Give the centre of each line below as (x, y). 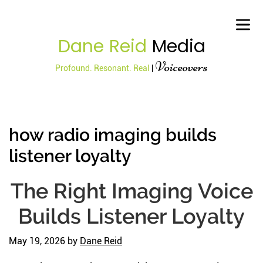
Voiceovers (181, 67)
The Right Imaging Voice (131, 191)
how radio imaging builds (113, 135)
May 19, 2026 (37, 241)
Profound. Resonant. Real (103, 68)
